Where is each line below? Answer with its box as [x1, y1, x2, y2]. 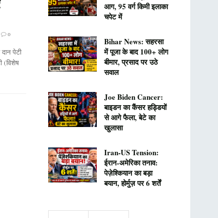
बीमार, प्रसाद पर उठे [104, 56, 158, 67]
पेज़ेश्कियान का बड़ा [104, 167, 152, 178]
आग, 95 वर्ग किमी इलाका [104, 1, 168, 12]
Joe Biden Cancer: [104, 91, 163, 102]
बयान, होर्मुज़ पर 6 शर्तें [104, 178, 161, 188]
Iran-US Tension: [104, 147, 159, 158]
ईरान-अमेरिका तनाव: [104, 157, 158, 168]
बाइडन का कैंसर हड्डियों [104, 102, 166, 112]
